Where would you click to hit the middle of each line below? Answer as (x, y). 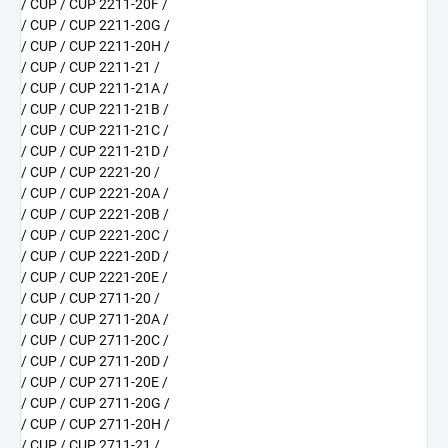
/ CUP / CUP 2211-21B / (95, 109)
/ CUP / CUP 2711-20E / (94, 382)
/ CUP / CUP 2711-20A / (95, 319)
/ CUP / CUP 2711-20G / (95, 403)
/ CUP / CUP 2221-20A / (95, 193)
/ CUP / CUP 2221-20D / (95, 256)
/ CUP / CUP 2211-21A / (95, 88)
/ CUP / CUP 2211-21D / (95, 151)
